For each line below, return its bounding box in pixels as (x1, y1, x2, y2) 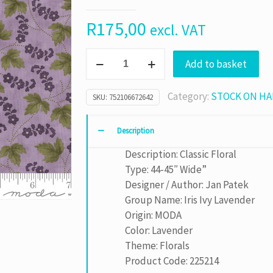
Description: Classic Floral (125, 147, 237, 161)
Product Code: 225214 (125, 254, 219, 268)
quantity (85, 140, 124, 153)
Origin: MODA (125, 208, 182, 222)
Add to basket (185, 57, 247, 71)
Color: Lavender (125, 224, 193, 237)
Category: (168, 90, 211, 103)
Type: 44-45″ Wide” (125, 163, 207, 176)
